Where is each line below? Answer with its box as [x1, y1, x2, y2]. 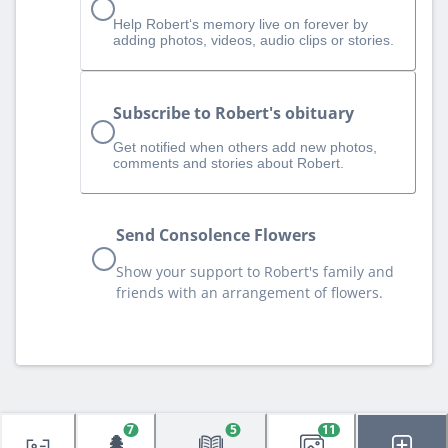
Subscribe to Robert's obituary [113, 101, 354, 124]
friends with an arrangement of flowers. [116, 283, 383, 303]
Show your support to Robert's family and [116, 262, 394, 282]
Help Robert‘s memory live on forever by [113, 15, 368, 32]
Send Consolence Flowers [116, 224, 316, 247]
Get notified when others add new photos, [113, 138, 377, 155]
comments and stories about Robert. [113, 154, 344, 171]
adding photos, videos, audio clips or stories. [113, 31, 394, 48]
